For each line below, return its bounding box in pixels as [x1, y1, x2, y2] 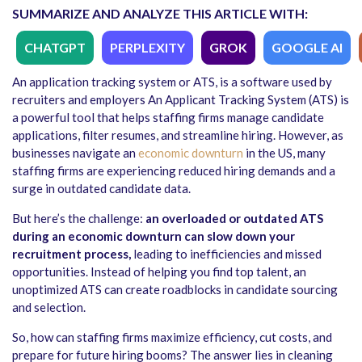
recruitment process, [12, 246, 131, 262]
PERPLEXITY [110, 40, 185, 56]
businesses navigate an [12, 145, 136, 161]
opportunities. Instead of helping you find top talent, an [12, 264, 306, 280]
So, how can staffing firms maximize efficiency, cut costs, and [12, 330, 332, 345]
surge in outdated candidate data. [12, 181, 191, 196]
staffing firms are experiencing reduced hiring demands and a [12, 163, 335, 179]
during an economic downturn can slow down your [12, 229, 295, 244]
